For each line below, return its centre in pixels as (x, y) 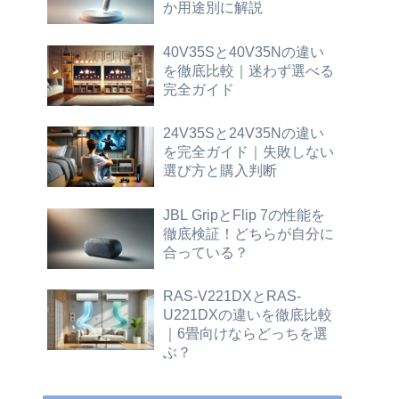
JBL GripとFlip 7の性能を (244, 214)
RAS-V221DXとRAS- (232, 296)
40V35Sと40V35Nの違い (244, 51)
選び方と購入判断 (220, 171)
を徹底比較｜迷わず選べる (248, 70)
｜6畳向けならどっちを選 (245, 334)
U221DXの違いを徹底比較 (248, 315)
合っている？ (206, 252)
